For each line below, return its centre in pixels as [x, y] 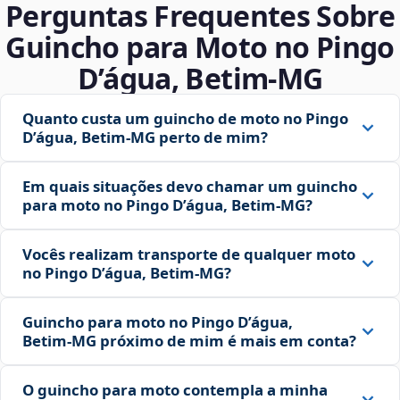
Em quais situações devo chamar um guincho [190, 187]
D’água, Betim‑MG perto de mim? [145, 137]
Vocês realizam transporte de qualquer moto [189, 254]
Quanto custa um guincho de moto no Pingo [185, 119]
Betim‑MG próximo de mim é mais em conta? [189, 341]
